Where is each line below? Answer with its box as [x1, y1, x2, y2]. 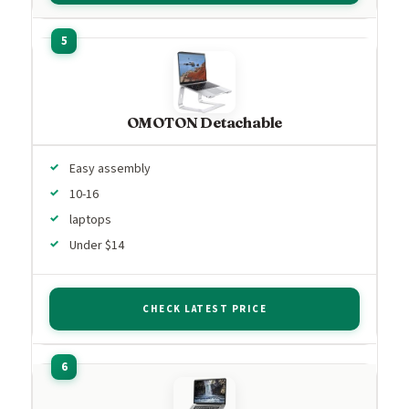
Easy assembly [69, 159, 151, 178]
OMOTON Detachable [126, 112, 283, 131]
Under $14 [69, 236, 124, 255]
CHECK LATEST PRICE [142, 301, 267, 316]
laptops [69, 210, 111, 229]
